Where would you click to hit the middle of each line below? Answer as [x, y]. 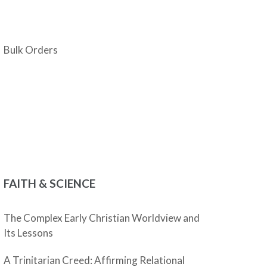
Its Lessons [29, 233]
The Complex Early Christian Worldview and [102, 218]
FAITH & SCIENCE [50, 183]
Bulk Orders [31, 50]
